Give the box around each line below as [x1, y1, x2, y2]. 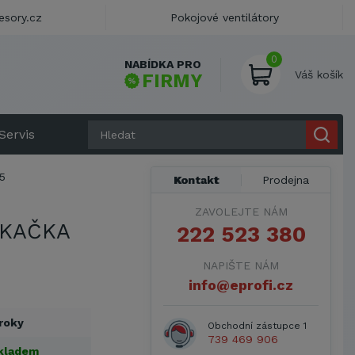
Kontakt [174, 174, 218, 186]
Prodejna [262, 174, 309, 186]
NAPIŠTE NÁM [203, 259, 279, 272]
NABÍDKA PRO [124, 57, 201, 71]
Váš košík [295, 68, 343, 81]
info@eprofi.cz [189, 277, 293, 293]
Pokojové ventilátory [170, 11, 279, 24]
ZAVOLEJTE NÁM [194, 205, 288, 218]
